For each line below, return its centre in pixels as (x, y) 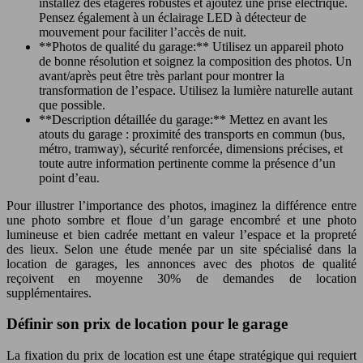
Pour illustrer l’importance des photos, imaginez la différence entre (181, 205)
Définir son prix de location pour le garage (147, 324)
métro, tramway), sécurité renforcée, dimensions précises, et (191, 148)
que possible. (72, 105)
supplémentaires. (49, 293)
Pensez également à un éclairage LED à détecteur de (173, 17)
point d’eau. (69, 177)
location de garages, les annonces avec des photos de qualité (181, 263)
